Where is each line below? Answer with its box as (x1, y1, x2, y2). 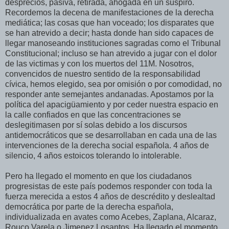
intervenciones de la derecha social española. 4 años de (5, 141, 209, 150)
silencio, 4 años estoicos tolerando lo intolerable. (5, 151, 181, 160)
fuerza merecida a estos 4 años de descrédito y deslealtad (5, 192, 215, 201)
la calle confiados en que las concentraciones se (5, 110, 181, 119)
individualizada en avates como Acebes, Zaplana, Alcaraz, (5, 212, 216, 221)
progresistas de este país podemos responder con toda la (5, 181, 212, 191)
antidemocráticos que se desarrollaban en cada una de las (5, 130, 217, 140)
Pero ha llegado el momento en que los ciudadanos (5, 171, 192, 180)
